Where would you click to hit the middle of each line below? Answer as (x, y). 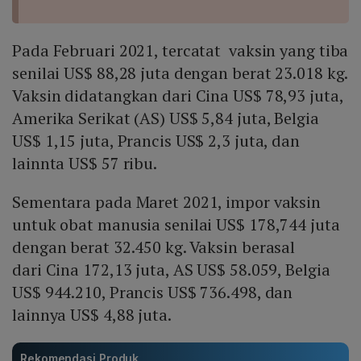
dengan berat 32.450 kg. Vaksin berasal (154, 247)
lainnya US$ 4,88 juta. (92, 315)
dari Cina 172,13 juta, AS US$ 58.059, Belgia (171, 270)
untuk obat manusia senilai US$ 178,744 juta (176, 225)
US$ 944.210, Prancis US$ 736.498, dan (153, 293)
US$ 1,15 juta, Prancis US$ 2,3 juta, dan (156, 141)
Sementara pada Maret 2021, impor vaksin (167, 202)
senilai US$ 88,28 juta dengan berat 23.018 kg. (180, 73)
